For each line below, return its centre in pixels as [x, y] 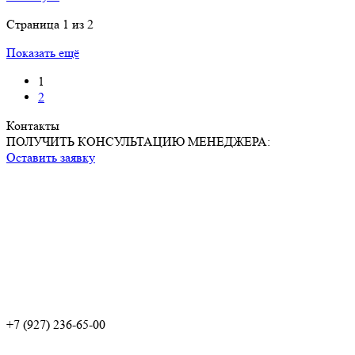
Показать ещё [43, 53]
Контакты [33, 126]
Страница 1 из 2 [50, 25]
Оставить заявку [51, 158]
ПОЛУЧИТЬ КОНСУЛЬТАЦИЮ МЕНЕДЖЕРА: [138, 142]
